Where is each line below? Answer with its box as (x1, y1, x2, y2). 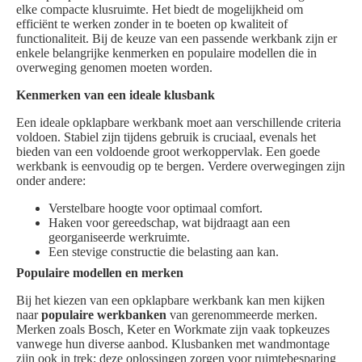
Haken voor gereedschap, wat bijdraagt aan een (48, 216, 290, 230)
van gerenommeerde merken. (166, 308, 318, 322)
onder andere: (16, 174, 86, 188)
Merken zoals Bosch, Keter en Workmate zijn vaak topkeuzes (16, 322, 330, 337)
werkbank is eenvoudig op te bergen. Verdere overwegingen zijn (16, 159, 345, 174)
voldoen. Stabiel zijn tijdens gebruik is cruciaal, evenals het (16, 130, 316, 145)
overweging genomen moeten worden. (16, 61, 213, 75)
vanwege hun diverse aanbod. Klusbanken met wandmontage (16, 337, 330, 351)
